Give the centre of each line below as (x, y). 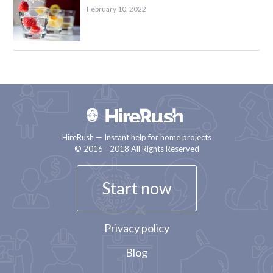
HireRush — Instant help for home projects (136, 137)
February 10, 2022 (117, 9)
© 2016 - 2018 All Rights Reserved (136, 148)
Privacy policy (136, 228)
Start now (136, 188)
